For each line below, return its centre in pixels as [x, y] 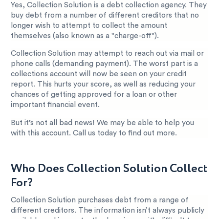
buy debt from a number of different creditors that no [105, 16]
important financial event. [55, 105]
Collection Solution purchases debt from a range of [100, 200]
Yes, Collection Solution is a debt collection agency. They [109, 5]
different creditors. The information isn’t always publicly [108, 210]
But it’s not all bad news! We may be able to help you [103, 123]
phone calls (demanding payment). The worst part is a [105, 64]
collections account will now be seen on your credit [99, 74]
